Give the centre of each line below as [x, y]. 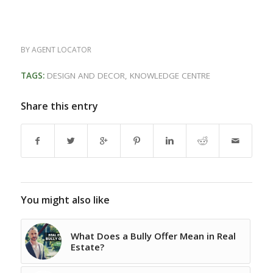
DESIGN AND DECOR [86, 75]
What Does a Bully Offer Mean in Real [153, 236]
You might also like [65, 200]
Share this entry [59, 106]
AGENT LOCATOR [61, 49]
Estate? [87, 246]
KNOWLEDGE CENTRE [170, 75]
